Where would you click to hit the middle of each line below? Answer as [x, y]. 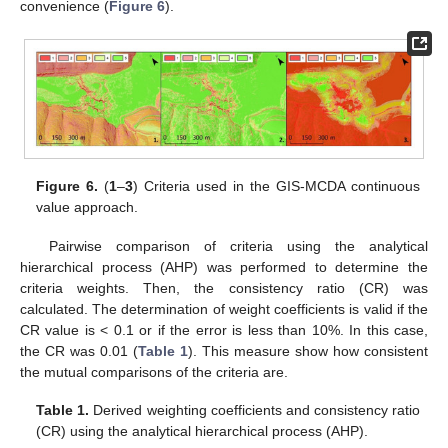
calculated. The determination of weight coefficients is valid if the [224, 308]
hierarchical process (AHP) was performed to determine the [224, 266]
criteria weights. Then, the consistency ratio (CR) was [224, 287]
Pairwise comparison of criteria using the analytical [238, 245]
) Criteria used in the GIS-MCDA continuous [276, 186]
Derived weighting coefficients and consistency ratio [254, 409]
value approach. [87, 207]
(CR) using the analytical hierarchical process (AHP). [202, 430]
